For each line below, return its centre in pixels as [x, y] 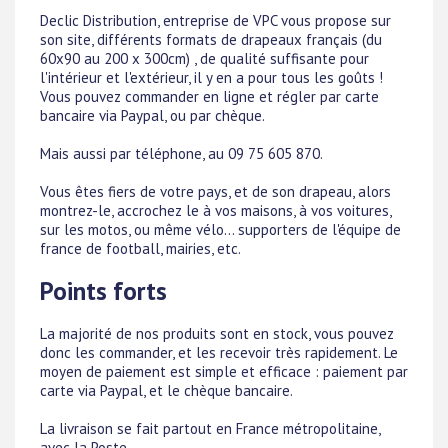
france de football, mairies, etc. [140, 248]
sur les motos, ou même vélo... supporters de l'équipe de [220, 229]
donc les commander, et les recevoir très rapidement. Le [219, 353]
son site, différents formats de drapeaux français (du [211, 39]
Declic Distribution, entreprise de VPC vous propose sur [215, 20]
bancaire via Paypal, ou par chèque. [152, 115]
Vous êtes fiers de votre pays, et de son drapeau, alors [215, 191]
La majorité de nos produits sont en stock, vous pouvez [217, 334]
